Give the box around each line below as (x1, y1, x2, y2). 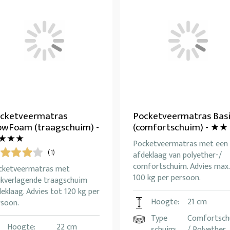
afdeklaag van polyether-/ (133, 148, 222, 163)
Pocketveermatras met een (133, 137, 228, 151)
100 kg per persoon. (133, 171, 201, 185)
